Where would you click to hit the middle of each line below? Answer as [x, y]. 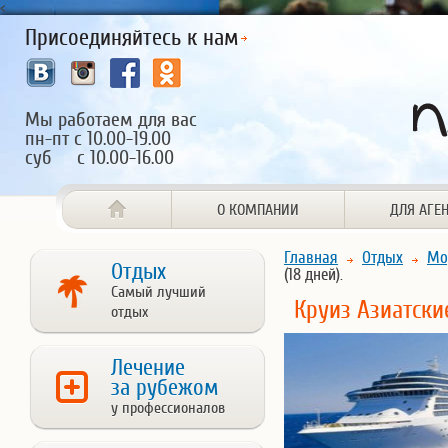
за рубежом [164, 388]
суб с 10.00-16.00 [99, 157]
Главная [311, 257]
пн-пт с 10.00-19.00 [98, 138]
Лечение [148, 368]
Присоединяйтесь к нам [131, 38]
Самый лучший [158, 292]
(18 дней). [313, 274]
